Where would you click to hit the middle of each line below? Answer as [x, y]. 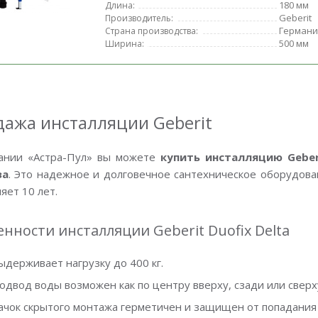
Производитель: [139, 18]
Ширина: [124, 44]
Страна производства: [151, 31]
